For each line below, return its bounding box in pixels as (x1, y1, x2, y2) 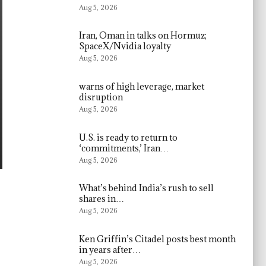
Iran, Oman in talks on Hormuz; (79, 30, 207, 42)
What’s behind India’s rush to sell (79, 182, 214, 194)
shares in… (79, 193, 125, 205)
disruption (79, 91, 123, 103)
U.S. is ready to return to (79, 131, 178, 143)
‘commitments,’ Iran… (79, 142, 169, 154)
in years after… (79, 243, 141, 255)
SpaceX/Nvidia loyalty (79, 40, 172, 52)
